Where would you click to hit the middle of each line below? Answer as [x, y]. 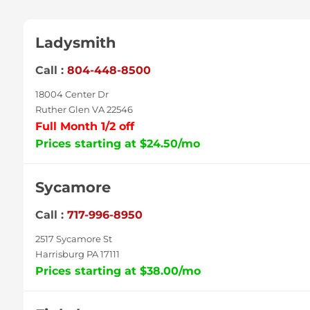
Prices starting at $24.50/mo [117, 144]
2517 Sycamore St [73, 239]
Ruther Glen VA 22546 [84, 110]
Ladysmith [75, 43]
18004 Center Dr [72, 94]
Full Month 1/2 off [84, 126]
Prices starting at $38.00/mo [118, 271]
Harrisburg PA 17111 [77, 254]
